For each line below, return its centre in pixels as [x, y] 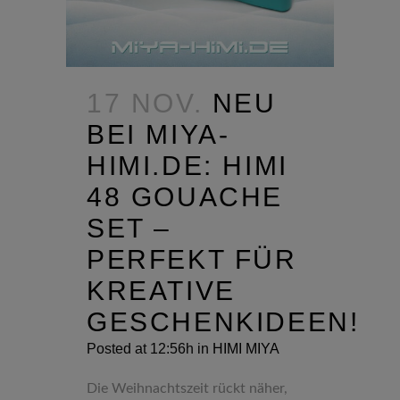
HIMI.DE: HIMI [187, 165]
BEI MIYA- [158, 134]
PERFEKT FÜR [192, 259]
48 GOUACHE [185, 196]
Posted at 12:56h [140, 348]
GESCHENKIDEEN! [223, 321]
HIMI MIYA [246, 348]
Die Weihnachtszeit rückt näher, [187, 388]
